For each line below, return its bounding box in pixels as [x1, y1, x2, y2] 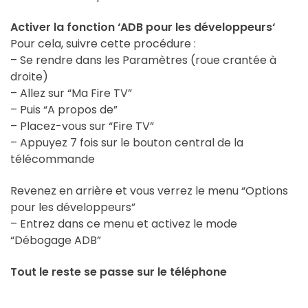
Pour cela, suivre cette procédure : [10, 36, 196, 52]
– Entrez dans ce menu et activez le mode [10, 216, 237, 232]
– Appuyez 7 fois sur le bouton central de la [10, 135, 243, 151]
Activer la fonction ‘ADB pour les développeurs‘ [10, 19, 275, 35]
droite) [10, 69, 48, 85]
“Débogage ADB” [10, 232, 101, 248]
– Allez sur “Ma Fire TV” [10, 85, 132, 101]
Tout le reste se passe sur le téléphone [10, 264, 227, 280]
